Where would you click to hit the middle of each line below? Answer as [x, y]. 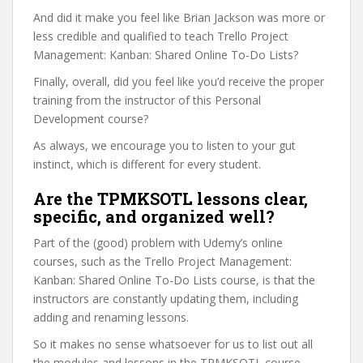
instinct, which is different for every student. [147, 164]
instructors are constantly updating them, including [166, 299]
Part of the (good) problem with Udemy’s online [158, 243]
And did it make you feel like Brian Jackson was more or [179, 17]
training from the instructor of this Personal [147, 100]
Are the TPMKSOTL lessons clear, [171, 199]
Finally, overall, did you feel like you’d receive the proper [179, 81]
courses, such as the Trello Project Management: [162, 261]
